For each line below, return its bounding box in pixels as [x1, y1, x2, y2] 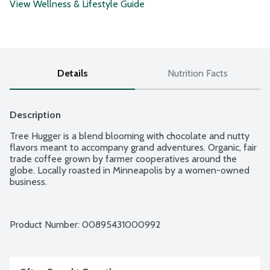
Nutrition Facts [168, 67, 228, 80]
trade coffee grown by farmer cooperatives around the [10, 153, 237, 165]
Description [10, 109, 61, 121]
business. [10, 176, 47, 188]
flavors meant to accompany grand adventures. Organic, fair [10, 142, 257, 154]
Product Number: [10, 219, 82, 231]
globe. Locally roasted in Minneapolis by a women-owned [10, 165, 250, 177]
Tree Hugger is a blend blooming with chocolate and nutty [10, 130, 250, 142]
